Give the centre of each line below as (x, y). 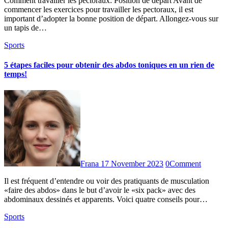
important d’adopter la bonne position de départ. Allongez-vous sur (111, 19)
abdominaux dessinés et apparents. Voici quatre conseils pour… (106, 199)
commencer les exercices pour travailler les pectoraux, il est (99, 9)
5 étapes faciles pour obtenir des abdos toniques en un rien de (109, 65)
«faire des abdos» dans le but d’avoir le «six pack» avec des (100, 190)
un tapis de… (25, 28)
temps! (16, 74)
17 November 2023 (132, 163)
